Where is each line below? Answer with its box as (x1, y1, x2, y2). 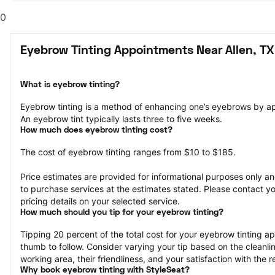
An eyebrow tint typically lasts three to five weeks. (20, 114, 222, 124)
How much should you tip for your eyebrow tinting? (20, 209, 223, 217)
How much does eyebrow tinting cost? (20, 126, 172, 134)
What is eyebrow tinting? (20, 81, 120, 89)
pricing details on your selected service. (20, 196, 180, 206)
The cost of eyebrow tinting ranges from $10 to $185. (20, 147, 236, 157)
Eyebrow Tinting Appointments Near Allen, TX (20, 45, 274, 56)
